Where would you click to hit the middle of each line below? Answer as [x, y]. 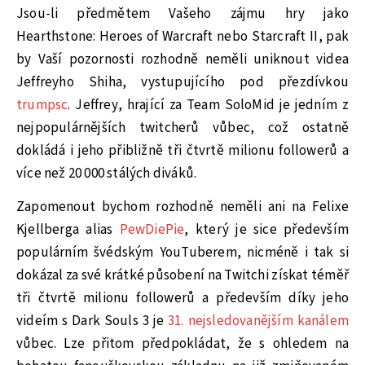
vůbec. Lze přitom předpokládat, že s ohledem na [182, 343]
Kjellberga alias [68, 229]
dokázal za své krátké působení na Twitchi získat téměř [182, 275]
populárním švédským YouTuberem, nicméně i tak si [182, 252]
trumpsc [42, 105]
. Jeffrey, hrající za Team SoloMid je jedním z [208, 105]
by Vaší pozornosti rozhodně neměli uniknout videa [182, 59]
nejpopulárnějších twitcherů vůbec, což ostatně [182, 128]
